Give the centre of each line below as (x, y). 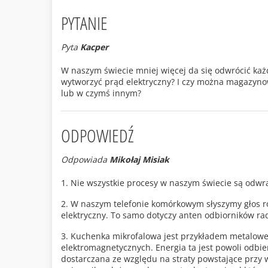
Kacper (94, 47)
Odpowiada (85, 160)
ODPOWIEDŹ (97, 136)
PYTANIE (84, 23)
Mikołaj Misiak (139, 160)
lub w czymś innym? (101, 93)
